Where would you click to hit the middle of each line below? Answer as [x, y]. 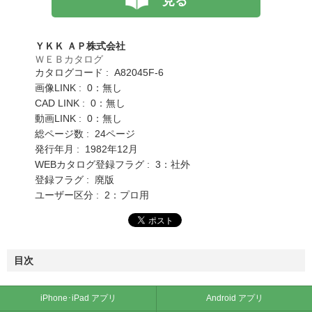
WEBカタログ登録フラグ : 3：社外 [112, 164]
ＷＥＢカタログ [69, 59]
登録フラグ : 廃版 [75, 179]
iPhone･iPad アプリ [78, 298]
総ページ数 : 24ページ [85, 133]
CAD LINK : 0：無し [80, 103]
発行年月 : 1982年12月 [86, 149]
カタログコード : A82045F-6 [99, 72]
